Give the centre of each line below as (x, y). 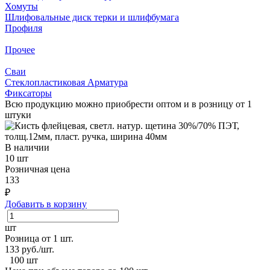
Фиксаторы (28, 93)
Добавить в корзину (46, 204)
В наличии (28, 147)
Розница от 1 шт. (39, 238)
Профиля (24, 28)
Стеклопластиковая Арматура (66, 82)
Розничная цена (37, 169)
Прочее (20, 49)
